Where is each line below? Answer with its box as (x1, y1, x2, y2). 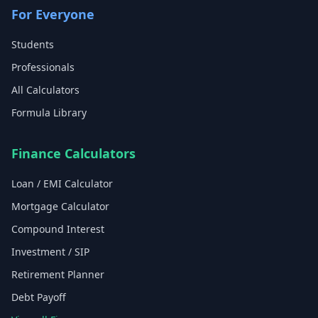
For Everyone (11, 6, 94, 23)
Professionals (11, 60, 75, 74)
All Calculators (11, 83, 79, 97)
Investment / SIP (11, 245, 89, 258)
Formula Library (11, 106, 87, 119)
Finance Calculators (11, 145, 136, 162)
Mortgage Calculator (11, 199, 109, 213)
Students (11, 38, 54, 51)
